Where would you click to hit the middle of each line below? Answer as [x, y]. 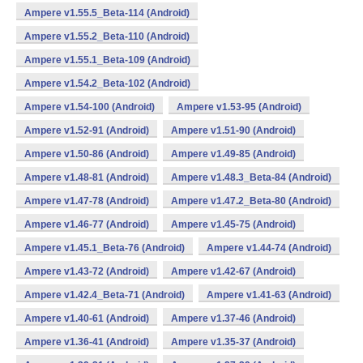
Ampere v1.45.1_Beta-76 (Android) [105, 248]
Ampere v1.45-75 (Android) [233, 224]
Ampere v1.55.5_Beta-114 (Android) [107, 13]
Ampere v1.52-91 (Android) [87, 130]
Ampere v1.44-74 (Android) [269, 248]
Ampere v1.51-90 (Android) [233, 130]
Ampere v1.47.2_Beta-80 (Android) [251, 201]
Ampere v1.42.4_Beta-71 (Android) [105, 295]
